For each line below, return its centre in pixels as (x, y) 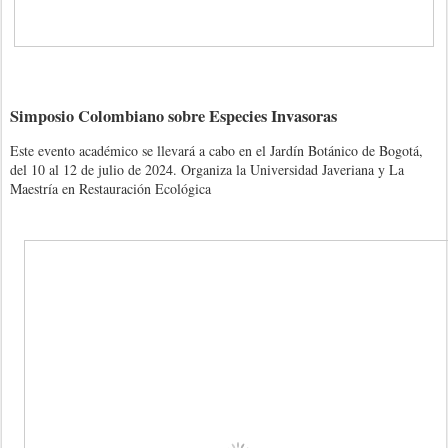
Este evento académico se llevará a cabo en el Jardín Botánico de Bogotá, (216, 150)
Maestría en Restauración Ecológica (110, 188)
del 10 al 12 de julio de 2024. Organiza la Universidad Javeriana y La (207, 169)
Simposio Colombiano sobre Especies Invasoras (173, 115)
